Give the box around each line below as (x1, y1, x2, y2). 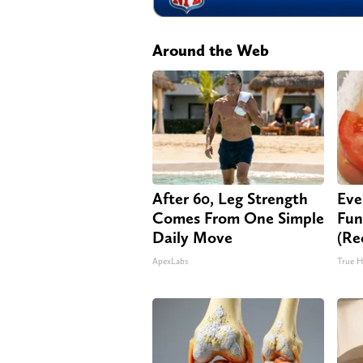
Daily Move (152, 227, 233, 247)
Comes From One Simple (152, 207, 324, 228)
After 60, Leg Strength (152, 188, 308, 208)
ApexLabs (152, 255, 188, 267)
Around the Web (152, 40, 269, 60)
